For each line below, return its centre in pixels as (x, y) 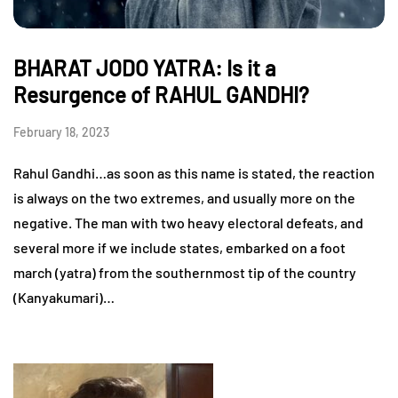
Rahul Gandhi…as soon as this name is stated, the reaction (194, 172)
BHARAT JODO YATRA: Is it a (144, 68)
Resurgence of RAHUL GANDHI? (161, 94)
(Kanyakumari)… (64, 297)
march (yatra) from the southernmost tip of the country (185, 272)
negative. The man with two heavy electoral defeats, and (188, 222)
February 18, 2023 (61, 131)
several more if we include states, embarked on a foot (179, 247)
